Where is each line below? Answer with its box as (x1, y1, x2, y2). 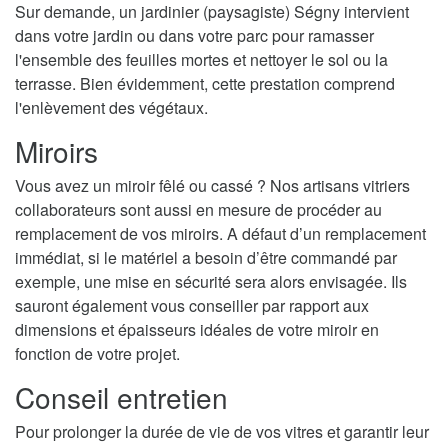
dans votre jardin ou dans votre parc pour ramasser (15, 23, 374, 47)
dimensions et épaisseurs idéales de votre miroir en (15, 317, 379, 341)
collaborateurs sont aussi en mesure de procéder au (15, 197, 382, 221)
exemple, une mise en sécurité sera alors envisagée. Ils (15, 269, 407, 293)
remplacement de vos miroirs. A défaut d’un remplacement (15, 221, 426, 245)
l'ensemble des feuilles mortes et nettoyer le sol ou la (15, 47, 388, 71)
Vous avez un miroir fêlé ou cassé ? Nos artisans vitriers (15, 173, 410, 197)
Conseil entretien (15, 376, 228, 417)
